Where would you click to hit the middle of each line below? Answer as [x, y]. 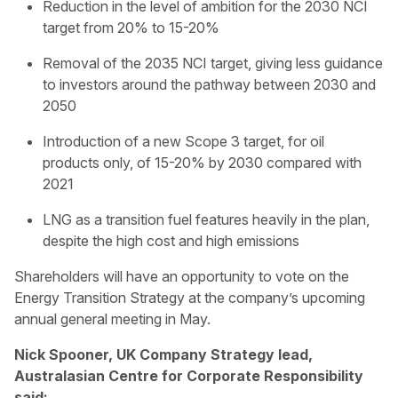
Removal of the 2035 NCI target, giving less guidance [213, 63]
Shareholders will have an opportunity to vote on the [182, 276]
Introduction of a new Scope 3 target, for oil [183, 141]
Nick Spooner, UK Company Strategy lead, [163, 354]
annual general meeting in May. [112, 319]
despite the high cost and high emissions [171, 241]
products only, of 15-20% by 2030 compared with [202, 163]
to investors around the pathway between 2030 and [209, 84]
